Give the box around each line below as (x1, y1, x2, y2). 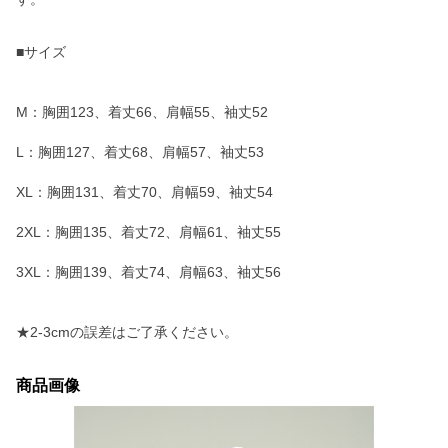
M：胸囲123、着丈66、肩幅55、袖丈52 (16, 104, 268, 120)
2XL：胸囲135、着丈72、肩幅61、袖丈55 (16, 224, 281, 240)
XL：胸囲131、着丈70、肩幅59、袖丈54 (16, 184, 273, 200)
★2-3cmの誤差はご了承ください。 (16, 324, 238, 340)
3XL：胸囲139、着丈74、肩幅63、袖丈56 (16, 264, 281, 280)
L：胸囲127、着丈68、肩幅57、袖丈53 (16, 144, 264, 160)
